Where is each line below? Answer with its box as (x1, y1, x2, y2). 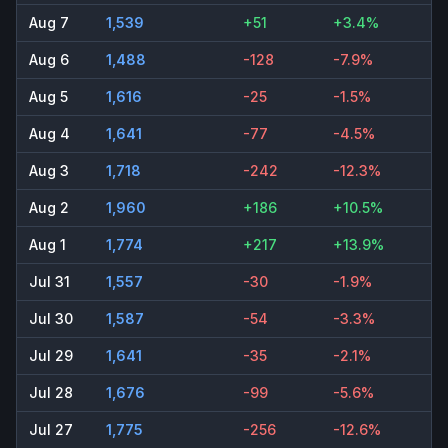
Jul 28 (29, 384, 73, 402)
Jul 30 (29, 310, 73, 328)
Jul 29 (29, 347, 73, 365)
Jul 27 (29, 421, 73, 439)
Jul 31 (29, 273, 70, 291)
